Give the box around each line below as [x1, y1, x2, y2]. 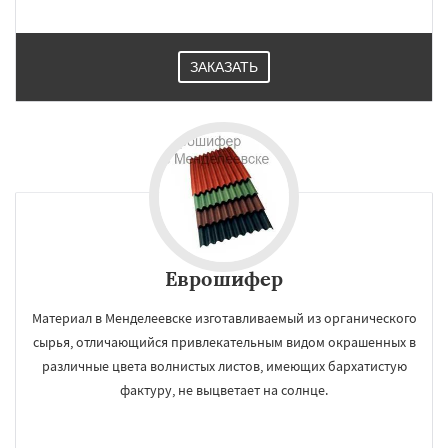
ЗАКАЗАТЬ [190, 59, 258, 75]
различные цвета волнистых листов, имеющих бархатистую [41, 357, 407, 375]
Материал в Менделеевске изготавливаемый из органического [31, 309, 417, 327]
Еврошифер [165, 266, 283, 291]
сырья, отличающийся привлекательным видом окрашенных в [32, 333, 416, 351]
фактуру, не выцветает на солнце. [120, 381, 328, 399]
